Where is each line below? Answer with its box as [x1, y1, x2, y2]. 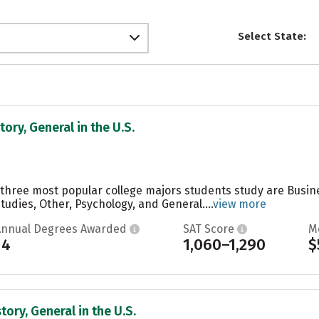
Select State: [237, 30, 306, 43]
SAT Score [182, 221, 237, 236]
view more [213, 197, 266, 211]
